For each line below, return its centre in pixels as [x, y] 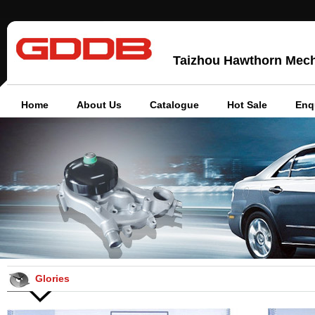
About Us [99, 105]
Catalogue [174, 105]
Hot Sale [247, 105]
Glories [52, 278]
